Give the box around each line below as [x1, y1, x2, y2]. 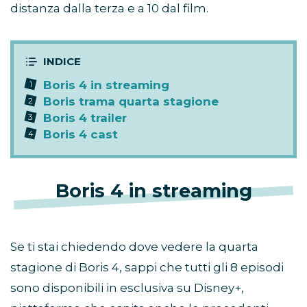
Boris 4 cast [43, 127, 118, 142]
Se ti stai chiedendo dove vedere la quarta [10, 240, 258, 254]
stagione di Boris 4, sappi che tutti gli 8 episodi [10, 260, 284, 275]
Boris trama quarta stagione [43, 95, 219, 109]
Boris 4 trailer [43, 111, 127, 125]
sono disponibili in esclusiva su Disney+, [10, 281, 244, 295]
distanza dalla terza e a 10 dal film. [10, 1, 208, 16]
